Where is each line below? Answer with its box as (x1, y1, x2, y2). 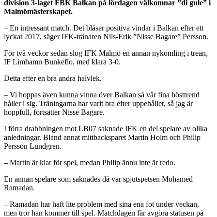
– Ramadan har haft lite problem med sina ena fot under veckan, (4, 200, 199, 208)
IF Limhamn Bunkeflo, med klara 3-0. (4, 57, 121, 66)
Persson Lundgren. (4, 141, 62, 150)
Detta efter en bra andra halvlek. (4, 74, 102, 82)
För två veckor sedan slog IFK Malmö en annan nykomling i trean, (4, 48, 208, 57)
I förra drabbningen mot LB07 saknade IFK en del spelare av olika (4, 124, 207, 133)
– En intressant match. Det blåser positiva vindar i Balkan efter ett (4, 23, 203, 32)
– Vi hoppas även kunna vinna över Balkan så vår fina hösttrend (4, 90, 200, 99)
